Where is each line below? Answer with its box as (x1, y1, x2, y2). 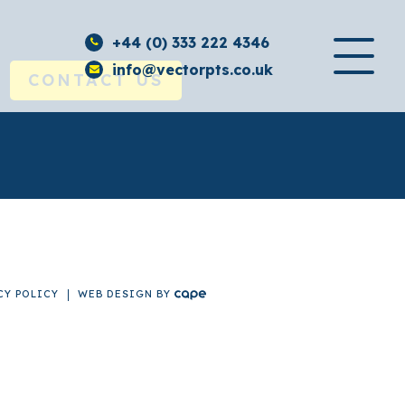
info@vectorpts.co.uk (112, 60, 274, 79)
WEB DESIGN (77, 287, 153, 300)
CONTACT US (28, 70, 165, 91)
